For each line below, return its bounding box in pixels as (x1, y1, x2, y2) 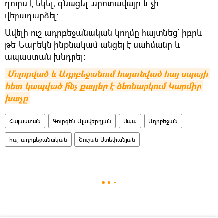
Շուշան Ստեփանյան (79, 135, 135, 144)
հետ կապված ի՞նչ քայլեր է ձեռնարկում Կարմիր (5, 80, 201, 92)
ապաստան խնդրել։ (5, 51, 86, 63)
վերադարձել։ (5, 9, 59, 21)
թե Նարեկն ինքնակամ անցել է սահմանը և (5, 38, 180, 51)
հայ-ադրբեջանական (9, 135, 67, 144)
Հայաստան (9, 117, 41, 126)
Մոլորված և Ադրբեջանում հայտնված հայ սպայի (7, 68, 208, 80)
